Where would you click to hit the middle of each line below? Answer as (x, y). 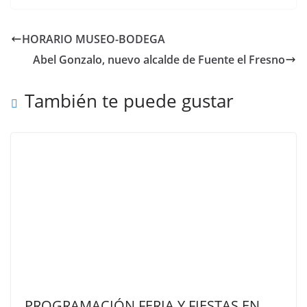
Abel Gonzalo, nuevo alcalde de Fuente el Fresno (159, 60)
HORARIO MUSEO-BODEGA (94, 39)
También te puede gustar (129, 101)
